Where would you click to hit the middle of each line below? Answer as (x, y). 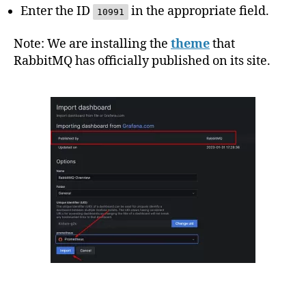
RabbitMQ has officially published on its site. (142, 61)
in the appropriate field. (199, 12)
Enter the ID (57, 12)
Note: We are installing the (92, 44)
